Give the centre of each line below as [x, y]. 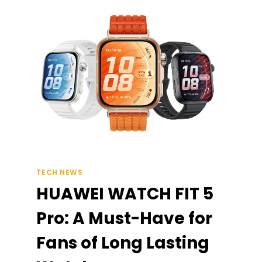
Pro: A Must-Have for [125, 219]
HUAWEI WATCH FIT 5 [125, 194]
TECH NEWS [60, 173]
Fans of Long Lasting [123, 243]
